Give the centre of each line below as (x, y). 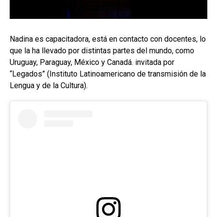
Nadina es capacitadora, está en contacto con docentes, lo (108, 39)
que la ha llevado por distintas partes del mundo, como (102, 51)
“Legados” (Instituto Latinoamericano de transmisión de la (108, 74)
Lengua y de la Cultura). (49, 86)
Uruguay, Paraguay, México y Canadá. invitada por (92, 62)
